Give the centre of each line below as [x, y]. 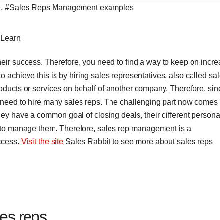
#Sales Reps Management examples [69, 8]
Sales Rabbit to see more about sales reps [138, 141]
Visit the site [42, 141]
